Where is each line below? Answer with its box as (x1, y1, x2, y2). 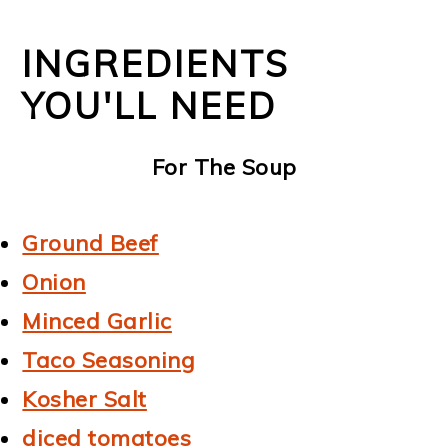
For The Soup (151, 153, 297, 182)
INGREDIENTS (22, 41, 291, 87)
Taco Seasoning (22, 346, 196, 375)
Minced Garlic (22, 307, 172, 336)
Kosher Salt (22, 385, 147, 414)
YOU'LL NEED (22, 83, 278, 129)
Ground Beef (22, 229, 159, 258)
